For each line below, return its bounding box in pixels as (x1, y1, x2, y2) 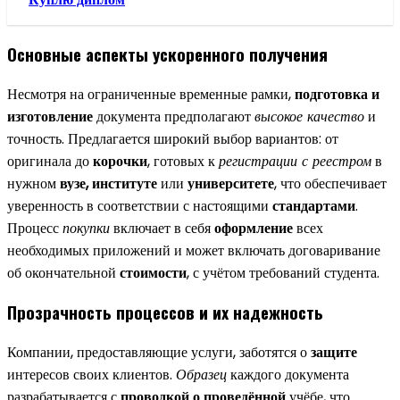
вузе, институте (60, 172, 157, 194)
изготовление (7, 105, 93, 127)
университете (187, 172, 274, 194)
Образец (176, 364, 227, 386)
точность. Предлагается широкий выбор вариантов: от (7, 128, 338, 149)
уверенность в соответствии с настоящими (7, 195, 272, 216)
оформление (214, 217, 293, 238)
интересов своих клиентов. (7, 364, 176, 386)
